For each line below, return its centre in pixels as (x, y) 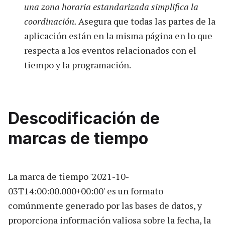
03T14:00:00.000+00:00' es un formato (86, 191)
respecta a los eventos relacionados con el (110, 50)
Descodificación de (84, 118)
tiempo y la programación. (78, 65)
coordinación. (51, 21)
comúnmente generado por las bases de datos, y (105, 205)
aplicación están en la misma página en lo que (118, 35)
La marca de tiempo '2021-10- (69, 176)
